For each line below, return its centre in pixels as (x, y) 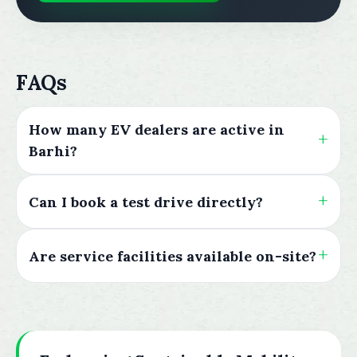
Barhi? (53, 151)
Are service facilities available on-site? (173, 256)
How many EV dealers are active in (157, 129)
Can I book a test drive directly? (146, 202)
